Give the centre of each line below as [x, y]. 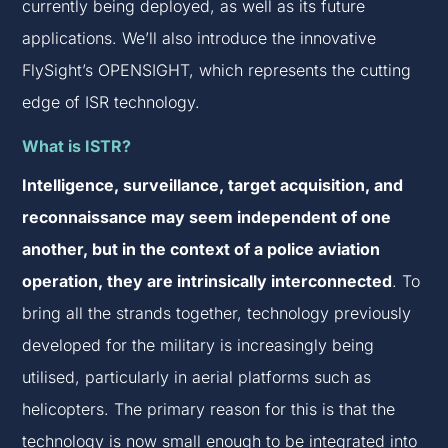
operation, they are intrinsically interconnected [207, 281]
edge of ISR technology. [111, 102]
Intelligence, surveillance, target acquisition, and [213, 185]
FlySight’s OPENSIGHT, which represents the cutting [217, 70]
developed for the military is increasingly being [198, 345]
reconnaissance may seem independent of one [207, 217]
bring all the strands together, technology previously [217, 313]
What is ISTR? [77, 146]
